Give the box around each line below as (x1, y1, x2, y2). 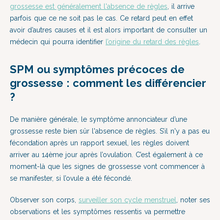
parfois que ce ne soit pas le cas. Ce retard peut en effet (10, 14, 193, 22)
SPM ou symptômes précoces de (10, 63, 185, 76)
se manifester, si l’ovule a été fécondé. (10, 174, 132, 182)
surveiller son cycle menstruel (79, 196, 176, 204)
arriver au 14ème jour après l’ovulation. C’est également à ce (10, 151, 203, 159)
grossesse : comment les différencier (10, 77, 206, 89)
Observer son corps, (10, 196, 79, 204)
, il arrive (167, 2, 194, 10)
